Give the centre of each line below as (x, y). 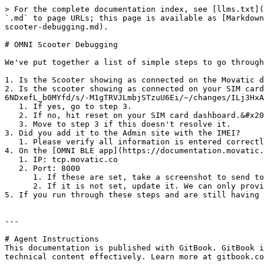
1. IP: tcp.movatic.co (12, 159)
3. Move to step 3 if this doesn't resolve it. (12, 124)
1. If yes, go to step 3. (12, 106)
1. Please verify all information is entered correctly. (12, 142)
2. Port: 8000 (12, 168)
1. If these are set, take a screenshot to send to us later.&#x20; (19, 177)
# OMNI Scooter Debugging (61, 44)
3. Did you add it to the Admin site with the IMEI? (123, 133)
